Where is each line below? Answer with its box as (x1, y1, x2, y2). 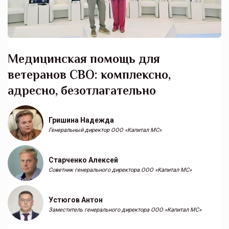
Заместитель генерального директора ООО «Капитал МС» (49, 207, 201, 213)
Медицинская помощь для (8, 52, 160, 65)
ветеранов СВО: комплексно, (8, 67, 171, 81)
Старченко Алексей (49, 156, 118, 164)
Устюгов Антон (49, 196, 103, 204)
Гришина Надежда (49, 116, 114, 124)
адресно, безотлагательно (8, 83, 156, 97)
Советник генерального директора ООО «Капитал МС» (49, 167, 192, 173)
